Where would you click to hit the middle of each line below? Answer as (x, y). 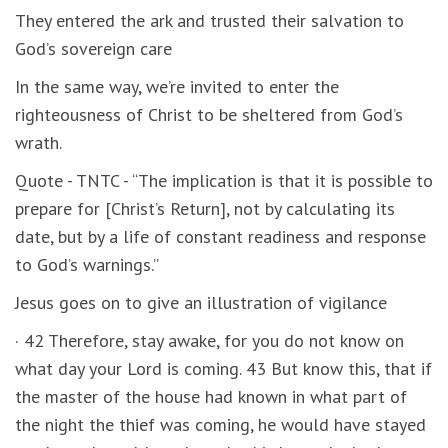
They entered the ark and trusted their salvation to (209, 20)
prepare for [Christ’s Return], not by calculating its (205, 208)
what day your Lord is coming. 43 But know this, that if (223, 368)
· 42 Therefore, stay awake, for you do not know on (209, 340)
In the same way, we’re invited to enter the (177, 86)
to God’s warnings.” (87, 264)
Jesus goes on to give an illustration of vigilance (201, 302)
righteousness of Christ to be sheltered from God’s (209, 114)
